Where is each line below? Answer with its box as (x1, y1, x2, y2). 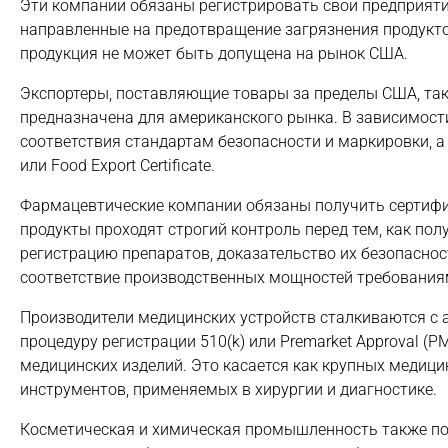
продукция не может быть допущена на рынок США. (20, 44, 408, 63)
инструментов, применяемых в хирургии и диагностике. (20, 380, 437, 399)
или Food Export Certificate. (20, 156, 215, 175)
